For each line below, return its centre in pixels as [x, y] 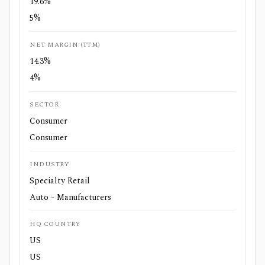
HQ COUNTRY [55, 224]
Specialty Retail [60, 181]
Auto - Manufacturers [70, 197]
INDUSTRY [49, 164]
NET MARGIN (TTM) [65, 45]
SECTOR [44, 104]
